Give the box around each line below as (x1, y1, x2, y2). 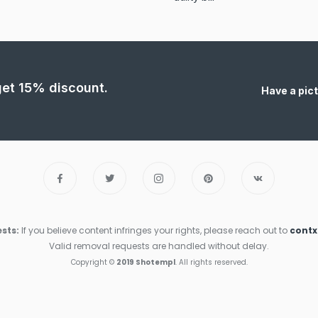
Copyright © (70, 257, 116, 268)
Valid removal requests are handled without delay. (49, 240, 269, 253)
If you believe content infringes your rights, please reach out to (19, 224, 290, 237)
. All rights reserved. (175, 257, 248, 268)
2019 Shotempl (116, 257, 175, 268)
